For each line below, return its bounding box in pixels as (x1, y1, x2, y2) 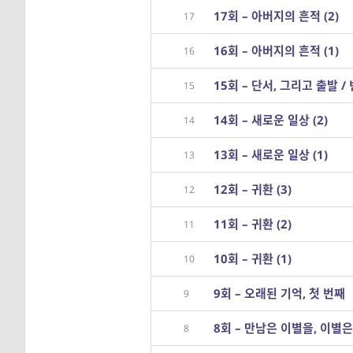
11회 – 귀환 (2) (214, 216, 292, 232)
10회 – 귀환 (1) (214, 251, 292, 266)
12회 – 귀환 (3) (214, 181, 292, 197)
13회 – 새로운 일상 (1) (214, 147, 328, 162)
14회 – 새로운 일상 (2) (214, 112, 328, 128)
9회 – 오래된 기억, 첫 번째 (214, 285, 345, 301)
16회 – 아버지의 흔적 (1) (214, 43, 339, 58)
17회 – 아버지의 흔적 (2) (214, 8, 339, 24)
